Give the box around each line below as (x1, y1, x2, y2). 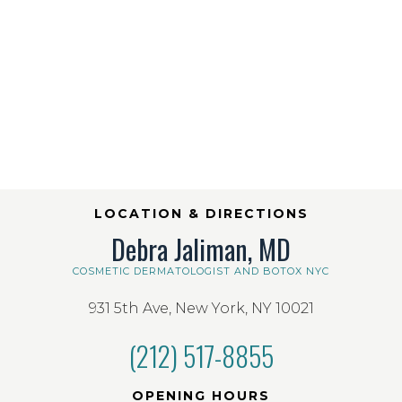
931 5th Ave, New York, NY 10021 (88, 300, 314, 317)
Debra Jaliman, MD (111, 229, 291, 269)
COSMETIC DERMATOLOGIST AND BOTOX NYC (73, 265, 329, 277)
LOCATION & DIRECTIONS (93, 205, 309, 222)
